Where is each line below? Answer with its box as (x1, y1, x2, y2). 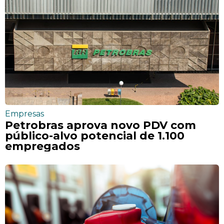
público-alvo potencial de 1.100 (5, 129, 184, 142)
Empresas (5, 109, 44, 118)
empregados (5, 139, 80, 153)
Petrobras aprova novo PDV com (5, 118, 196, 132)
